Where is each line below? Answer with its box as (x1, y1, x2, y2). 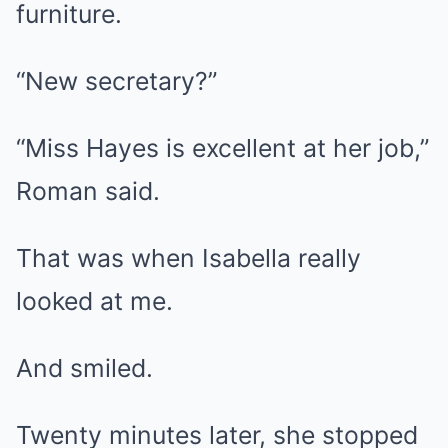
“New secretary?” (16, 66, 217, 96)
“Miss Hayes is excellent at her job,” (16, 133, 429, 163)
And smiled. (16, 353, 153, 383)
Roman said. (16, 176, 160, 206)
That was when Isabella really (16, 243, 361, 273)
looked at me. (16, 286, 173, 316)
